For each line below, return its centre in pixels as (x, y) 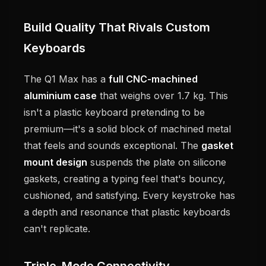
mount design (56, 162)
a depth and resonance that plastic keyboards (127, 212)
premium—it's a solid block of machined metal (127, 129)
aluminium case (60, 96)
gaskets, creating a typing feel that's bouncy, (125, 179)
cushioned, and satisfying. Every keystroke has (129, 196)
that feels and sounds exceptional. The (113, 146)
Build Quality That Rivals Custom (117, 28)
